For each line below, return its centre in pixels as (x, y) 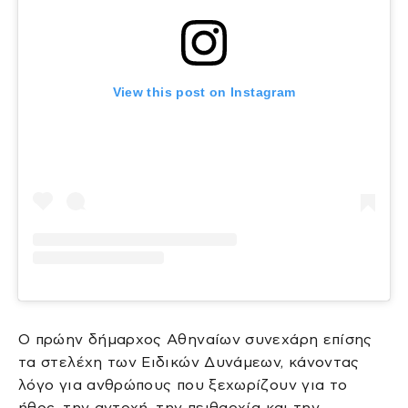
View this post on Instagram (204, 92)
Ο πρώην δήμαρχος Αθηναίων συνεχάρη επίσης (195, 340)
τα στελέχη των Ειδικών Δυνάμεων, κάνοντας (189, 362)
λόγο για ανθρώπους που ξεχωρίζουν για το (183, 385)
